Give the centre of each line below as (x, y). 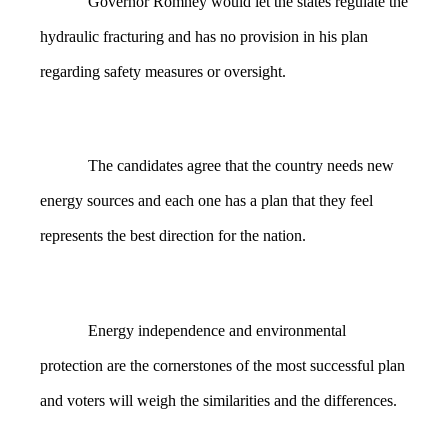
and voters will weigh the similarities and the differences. (218, 401)
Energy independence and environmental (217, 331)
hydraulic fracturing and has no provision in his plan (204, 36)
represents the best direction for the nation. (173, 236)
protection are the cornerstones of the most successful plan (222, 366)
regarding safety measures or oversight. (163, 71)
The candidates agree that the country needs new (241, 166)
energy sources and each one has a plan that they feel (206, 201)
